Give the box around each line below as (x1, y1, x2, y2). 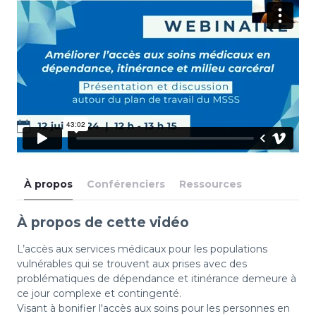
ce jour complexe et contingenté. (17, 287, 181, 300)
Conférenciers (87, 178, 165, 191)
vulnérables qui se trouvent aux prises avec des (17, 257, 247, 271)
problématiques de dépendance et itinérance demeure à (17, 272, 296, 286)
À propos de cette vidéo (17, 214, 189, 231)
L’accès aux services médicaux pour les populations (17, 243, 267, 256)
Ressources (179, 178, 242, 191)
